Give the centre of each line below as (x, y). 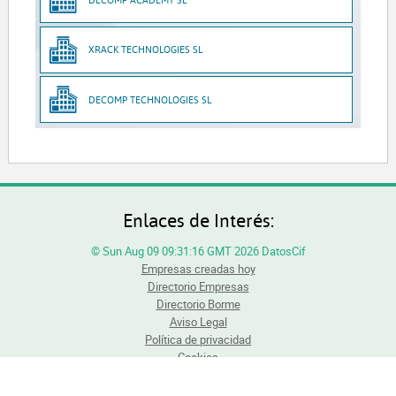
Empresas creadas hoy (198, 268)
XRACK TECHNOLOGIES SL (146, 49)
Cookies (198, 357)
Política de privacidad (198, 339)
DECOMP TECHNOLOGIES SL (150, 99)
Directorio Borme (198, 304)
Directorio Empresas (198, 286)
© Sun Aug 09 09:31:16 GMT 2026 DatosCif (198, 251)
